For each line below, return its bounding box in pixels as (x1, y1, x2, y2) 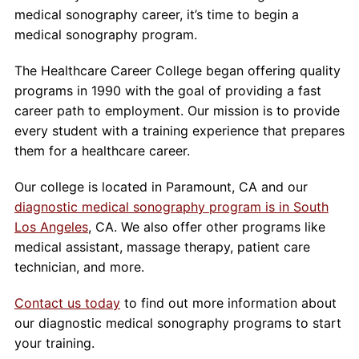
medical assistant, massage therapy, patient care (14, 239, 310, 256)
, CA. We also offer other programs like (87, 219, 325, 236)
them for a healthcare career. (14, 143, 190, 159)
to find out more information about (119, 295, 337, 312)
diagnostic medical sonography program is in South (14, 199, 329, 216)
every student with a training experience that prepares (14, 123, 345, 139)
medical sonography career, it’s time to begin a (14, 6, 299, 23)
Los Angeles (14, 219, 88, 236)
